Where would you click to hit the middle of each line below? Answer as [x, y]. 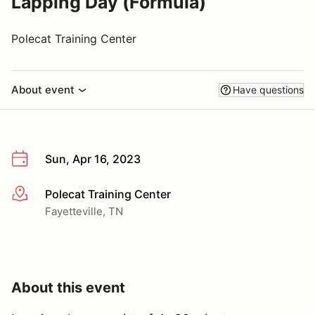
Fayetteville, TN [84, 211]
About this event [68, 287]
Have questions [268, 90]
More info [36, 194]
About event [43, 90]
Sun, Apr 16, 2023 [93, 159]
